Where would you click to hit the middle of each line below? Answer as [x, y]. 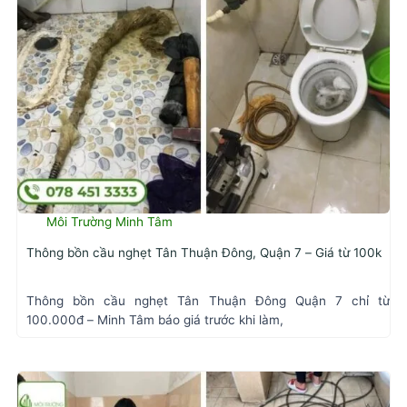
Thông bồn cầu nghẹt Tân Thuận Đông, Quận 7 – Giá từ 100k [204, 252]
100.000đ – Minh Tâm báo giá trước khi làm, [155, 320]
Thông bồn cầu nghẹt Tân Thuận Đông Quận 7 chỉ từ [208, 301]
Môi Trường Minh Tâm [109, 222]
